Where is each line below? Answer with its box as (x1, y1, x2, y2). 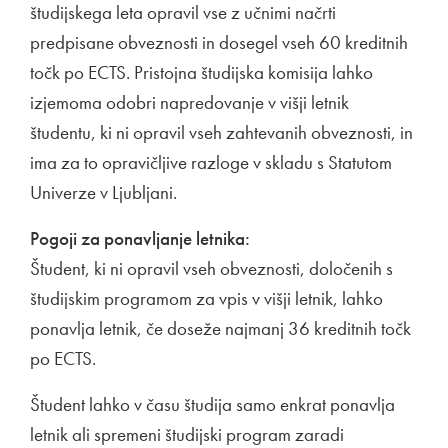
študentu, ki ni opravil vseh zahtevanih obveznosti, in (30, 120, 413, 145)
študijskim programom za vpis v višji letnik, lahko (30, 286, 383, 311)
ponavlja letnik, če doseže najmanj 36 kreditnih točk (30, 316, 411, 341)
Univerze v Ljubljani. (30, 180, 181, 205)
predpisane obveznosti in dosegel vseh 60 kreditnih (30, 30, 408, 55)
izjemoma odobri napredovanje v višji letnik (30, 90, 349, 115)
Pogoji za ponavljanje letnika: (30, 226, 250, 251)
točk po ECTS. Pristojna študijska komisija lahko (30, 60, 373, 85)
